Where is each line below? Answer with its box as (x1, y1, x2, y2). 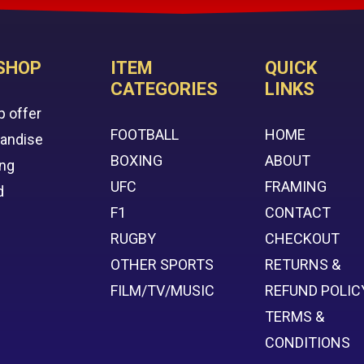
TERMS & (265, 307, 325, 325)
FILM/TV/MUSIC (110, 281, 215, 299)
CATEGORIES (110, 78, 219, 99)
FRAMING (265, 177, 327, 195)
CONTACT (265, 203, 331, 221)
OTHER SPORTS (110, 255, 214, 273)
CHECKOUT (265, 229, 340, 247)
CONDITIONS (265, 333, 351, 351)
